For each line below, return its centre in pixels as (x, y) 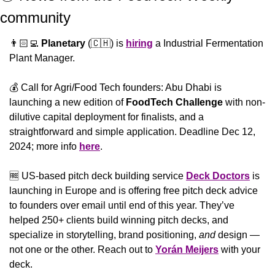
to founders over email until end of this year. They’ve (122, 205)
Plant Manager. (42, 58)
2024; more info (44, 146)
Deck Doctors (218, 176)
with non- (244, 102)
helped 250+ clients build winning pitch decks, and (119, 220)
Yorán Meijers (187, 249)
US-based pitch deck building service (103, 176)
